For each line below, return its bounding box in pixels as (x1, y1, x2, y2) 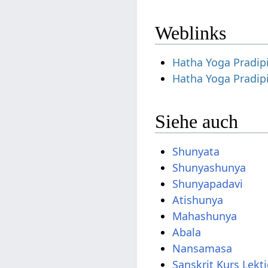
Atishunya (172, 192, 224, 207)
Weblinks (155, 22, 227, 44)
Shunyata (172, 144, 220, 159)
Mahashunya (172, 208, 237, 223)
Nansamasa (172, 240, 233, 255)
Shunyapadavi (172, 176, 243, 191)
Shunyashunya (172, 160, 246, 175)
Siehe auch (155, 111, 239, 133)
